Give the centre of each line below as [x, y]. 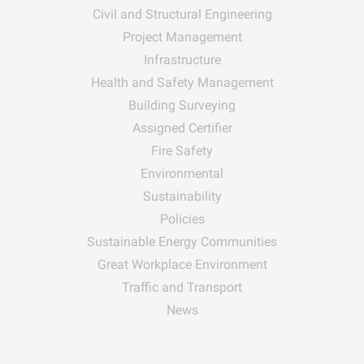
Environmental [182, 173]
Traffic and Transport [182, 287]
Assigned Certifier [182, 128]
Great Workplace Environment [182, 264]
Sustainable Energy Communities [182, 242]
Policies [182, 219]
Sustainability [182, 196]
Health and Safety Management [182, 82]
